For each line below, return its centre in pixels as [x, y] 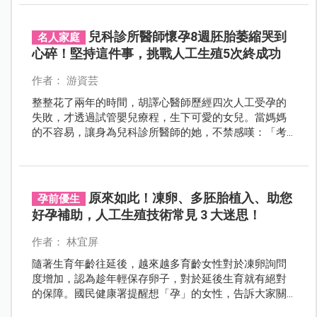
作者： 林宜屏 [65, 242]
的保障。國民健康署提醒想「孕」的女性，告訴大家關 [159, 293]
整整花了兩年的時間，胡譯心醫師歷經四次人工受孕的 [159, 102]
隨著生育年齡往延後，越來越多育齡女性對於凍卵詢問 [159, 264]
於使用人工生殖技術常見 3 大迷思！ [117, 308]
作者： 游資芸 [65, 80]
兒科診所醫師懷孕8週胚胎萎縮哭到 [187, 36]
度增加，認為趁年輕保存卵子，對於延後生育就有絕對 [159, 278]
